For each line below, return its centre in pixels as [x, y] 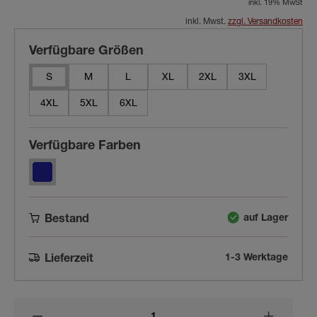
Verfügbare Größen [86, 52]
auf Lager [266, 218]
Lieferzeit [69, 260]
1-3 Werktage [257, 258]
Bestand [67, 220]
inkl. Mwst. [207, 22]
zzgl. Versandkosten [265, 22]
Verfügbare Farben [85, 146]
